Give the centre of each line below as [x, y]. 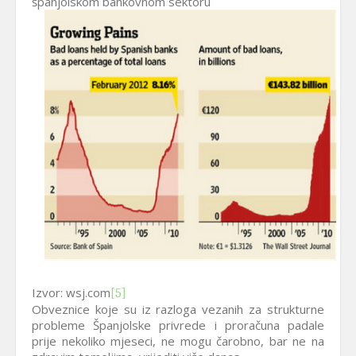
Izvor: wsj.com [71, 292]
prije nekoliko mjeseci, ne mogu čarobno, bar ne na [178, 341]
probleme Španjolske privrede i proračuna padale [178, 325]
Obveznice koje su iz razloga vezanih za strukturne [178, 309]
